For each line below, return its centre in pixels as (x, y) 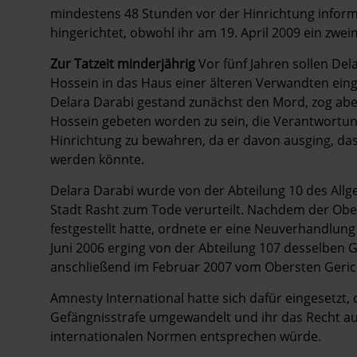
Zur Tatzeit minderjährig (123, 63)
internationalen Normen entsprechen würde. (186, 336)
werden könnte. (97, 159)
